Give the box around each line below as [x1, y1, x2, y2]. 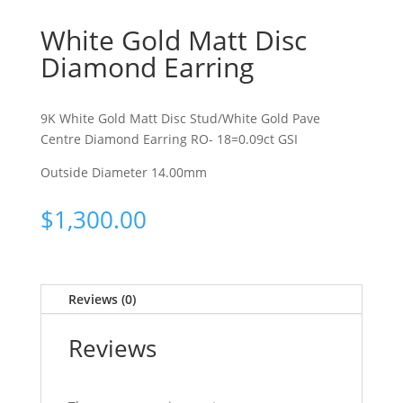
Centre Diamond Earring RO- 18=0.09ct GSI [40, 130, 298, 148]
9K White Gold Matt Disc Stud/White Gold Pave [40, 110, 320, 127]
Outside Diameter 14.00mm [40, 164, 207, 181]
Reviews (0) [67, 291, 136, 308]
